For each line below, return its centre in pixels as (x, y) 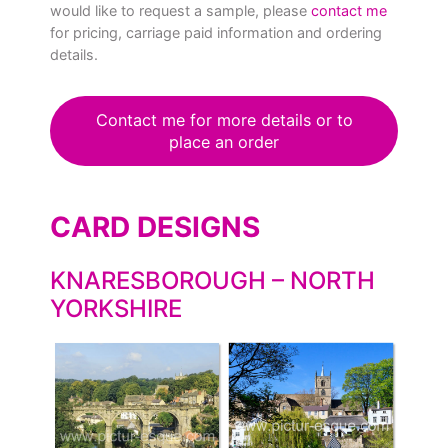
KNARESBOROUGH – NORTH (212, 280)
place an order (224, 141)
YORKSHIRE (116, 308)
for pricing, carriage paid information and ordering (216, 32)
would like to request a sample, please (180, 10)
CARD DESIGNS (155, 226)
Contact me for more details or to (224, 119)
